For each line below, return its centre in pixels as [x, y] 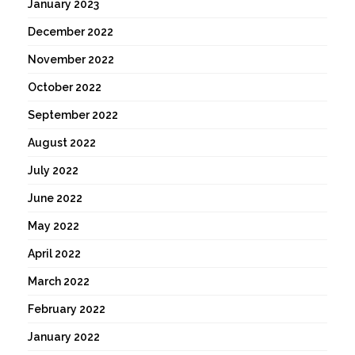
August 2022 [62, 143]
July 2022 [53, 171]
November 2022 [71, 60]
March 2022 [59, 282]
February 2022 [67, 309]
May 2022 [53, 226]
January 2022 [64, 337]
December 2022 [71, 32]
